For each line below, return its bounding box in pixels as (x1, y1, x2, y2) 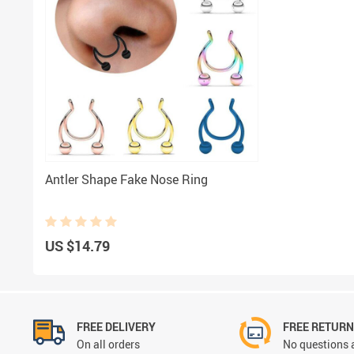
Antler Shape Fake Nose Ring (45, 170, 208, 188)
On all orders (77, 336, 140, 352)
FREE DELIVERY (77, 318, 156, 334)
